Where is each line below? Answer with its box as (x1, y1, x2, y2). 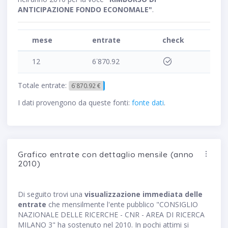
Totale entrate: (18, 80, 69, 90)
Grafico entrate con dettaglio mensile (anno (18, 149, 194, 160)
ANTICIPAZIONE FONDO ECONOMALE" (18, 5, 152, 14)
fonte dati (132, 98, 164, 108)
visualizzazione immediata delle (84, 189, 203, 199)
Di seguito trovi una (18, 189, 84, 199)
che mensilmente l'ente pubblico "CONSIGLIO (46, 199, 198, 210)
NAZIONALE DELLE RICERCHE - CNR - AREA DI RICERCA (18, 210, 205, 220)
